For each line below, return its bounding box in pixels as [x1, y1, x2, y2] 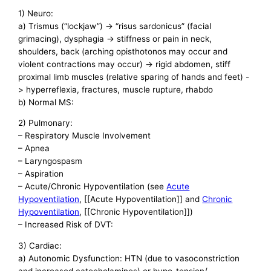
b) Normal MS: [18, 97, 74, 107]
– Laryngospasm [18, 156, 83, 166]
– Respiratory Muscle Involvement [18, 131, 151, 141]
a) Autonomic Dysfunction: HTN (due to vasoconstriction [18, 253, 240, 263]
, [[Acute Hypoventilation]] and [79, 194, 203, 204]
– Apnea [18, 143, 50, 154]
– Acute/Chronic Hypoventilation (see [18, 181, 167, 192]
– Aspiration [18, 169, 64, 179]
